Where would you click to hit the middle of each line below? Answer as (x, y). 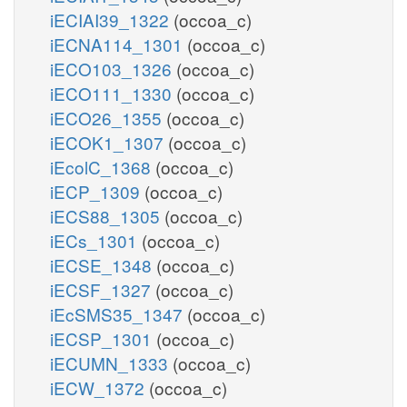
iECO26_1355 (108, 117)
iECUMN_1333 (111, 362)
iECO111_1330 (113, 93)
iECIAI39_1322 (112, 19)
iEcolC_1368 (103, 166)
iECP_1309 (97, 191)
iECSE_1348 (103, 264)
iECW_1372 (99, 387)
